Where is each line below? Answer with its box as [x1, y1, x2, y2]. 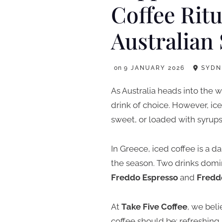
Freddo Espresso [111, 172, 178, 182]
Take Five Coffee [121, 201, 187, 212]
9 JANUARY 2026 [124, 64, 185, 71]
